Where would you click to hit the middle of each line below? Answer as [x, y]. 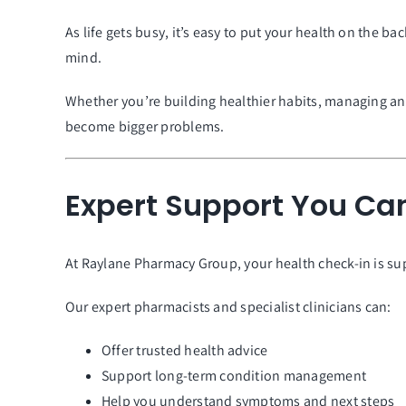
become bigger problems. [145, 127]
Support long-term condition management [234, 376]
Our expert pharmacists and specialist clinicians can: [228, 307]
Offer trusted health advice [184, 351]
